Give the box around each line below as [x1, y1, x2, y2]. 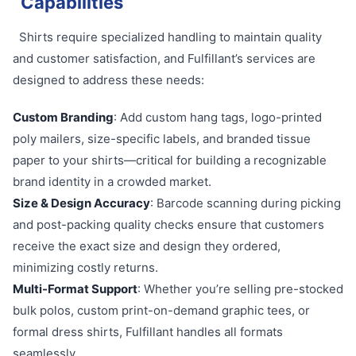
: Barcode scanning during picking [150, 195, 341, 211]
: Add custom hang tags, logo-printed [114, 110, 322, 125]
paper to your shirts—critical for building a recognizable [13, 153, 327, 168]
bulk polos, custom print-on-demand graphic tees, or [13, 303, 310, 318]
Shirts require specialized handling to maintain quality [18, 29, 322, 44]
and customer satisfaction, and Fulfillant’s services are [13, 51, 315, 66]
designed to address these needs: [13, 72, 204, 87]
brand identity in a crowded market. [13, 174, 211, 189]
